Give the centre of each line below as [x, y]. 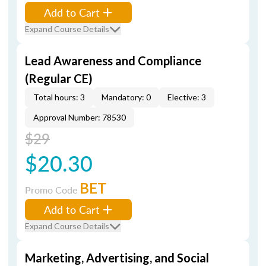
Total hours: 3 [59, 97]
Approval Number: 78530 [80, 117]
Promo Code [52, 190]
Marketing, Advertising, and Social [117, 258]
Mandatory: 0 [126, 97]
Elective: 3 [187, 97]
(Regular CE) [59, 78]
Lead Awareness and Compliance [113, 61]
